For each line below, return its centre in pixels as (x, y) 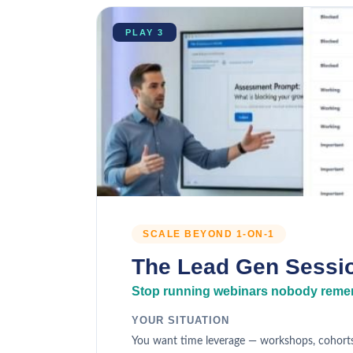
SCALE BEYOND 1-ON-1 (209, 234)
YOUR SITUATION (180, 320)
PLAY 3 (145, 32)
